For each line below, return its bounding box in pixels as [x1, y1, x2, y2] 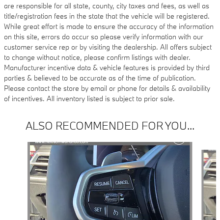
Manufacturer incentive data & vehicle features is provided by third [4, 63, 210, 73]
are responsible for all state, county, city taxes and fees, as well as [4, 1, 209, 11]
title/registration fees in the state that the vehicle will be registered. [4, 11, 210, 21]
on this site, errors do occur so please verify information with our [4, 32, 203, 42]
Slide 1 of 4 [3, 142, 37, 152]
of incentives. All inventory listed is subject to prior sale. [4, 94, 175, 104]
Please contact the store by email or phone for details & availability [4, 83, 210, 93]
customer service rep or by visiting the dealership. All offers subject [4, 42, 212, 52]
